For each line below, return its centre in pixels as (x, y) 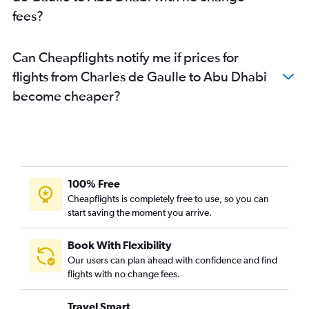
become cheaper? (67, 96)
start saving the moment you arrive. (140, 213)
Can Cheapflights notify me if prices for (126, 57)
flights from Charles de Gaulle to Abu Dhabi (140, 77)
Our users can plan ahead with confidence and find (172, 260)
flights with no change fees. (124, 274)
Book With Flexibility (120, 245)
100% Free (94, 184)
